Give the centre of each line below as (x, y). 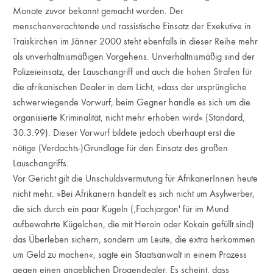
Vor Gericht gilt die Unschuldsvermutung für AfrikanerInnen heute (136, 178)
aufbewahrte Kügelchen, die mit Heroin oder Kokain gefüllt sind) (134, 224)
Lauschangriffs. (41, 163)
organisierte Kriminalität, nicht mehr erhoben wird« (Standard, (129, 117)
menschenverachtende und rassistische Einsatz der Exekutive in (132, 26)
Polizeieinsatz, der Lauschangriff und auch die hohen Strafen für (133, 72)
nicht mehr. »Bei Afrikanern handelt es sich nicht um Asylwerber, (134, 193)
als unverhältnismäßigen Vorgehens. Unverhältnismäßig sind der (134, 56)
